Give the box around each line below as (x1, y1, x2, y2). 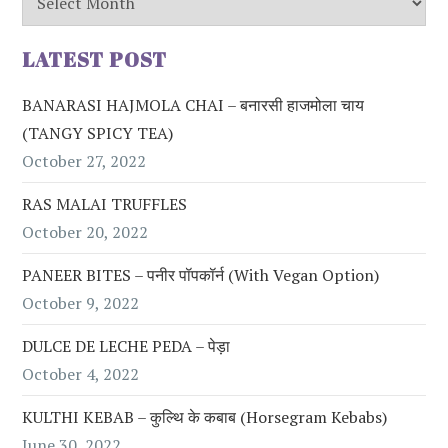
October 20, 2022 (22, 220, 149, 243)
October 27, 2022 (22, 149, 147, 172)
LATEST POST (22, 45, 168, 73)
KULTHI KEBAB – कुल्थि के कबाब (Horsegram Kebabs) (22, 405, 388, 428)
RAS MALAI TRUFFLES (22, 192, 188, 215)
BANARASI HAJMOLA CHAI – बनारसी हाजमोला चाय (22, 93, 365, 116)
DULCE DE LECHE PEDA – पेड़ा (22, 334, 231, 357)
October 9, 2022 (22, 291, 140, 314)
